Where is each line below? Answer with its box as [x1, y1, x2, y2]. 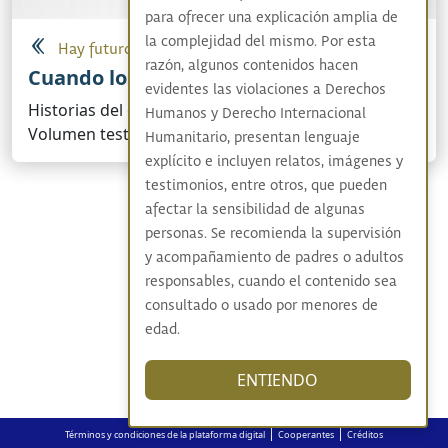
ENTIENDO [237, 369, 319, 391]
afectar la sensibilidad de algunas [144, 201, 365, 219]
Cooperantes [278, 428, 334, 441]
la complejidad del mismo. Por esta [144, 33, 376, 51]
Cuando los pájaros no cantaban [28, 64, 345, 92]
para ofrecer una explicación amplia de [144, 9, 398, 27]
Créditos [347, 428, 383, 441]
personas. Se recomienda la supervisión [144, 225, 401, 243]
